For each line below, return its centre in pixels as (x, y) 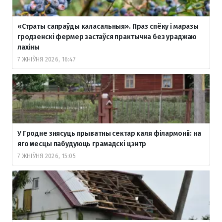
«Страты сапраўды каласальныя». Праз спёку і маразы (108, 26)
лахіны (29, 47)
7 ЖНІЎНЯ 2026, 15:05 (47, 156)
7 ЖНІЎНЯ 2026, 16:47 (46, 59)
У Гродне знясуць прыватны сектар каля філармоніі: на (109, 133)
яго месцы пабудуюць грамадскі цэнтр (82, 144)
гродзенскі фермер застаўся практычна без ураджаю (107, 37)
